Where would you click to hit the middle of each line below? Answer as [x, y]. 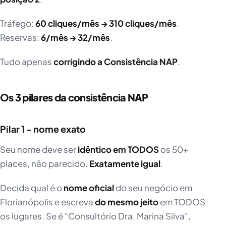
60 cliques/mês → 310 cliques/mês [106, 23]
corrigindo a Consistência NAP [116, 62]
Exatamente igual [125, 164]
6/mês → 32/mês [75, 38]
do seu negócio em [153, 188]
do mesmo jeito [127, 202]
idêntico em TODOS [118, 150]
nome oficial [89, 188]
